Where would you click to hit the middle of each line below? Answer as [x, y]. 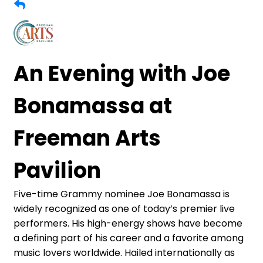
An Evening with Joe [122, 73]
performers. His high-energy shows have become [128, 223]
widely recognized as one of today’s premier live [124, 208]
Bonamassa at [93, 106]
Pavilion [57, 170]
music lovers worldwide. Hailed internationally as [124, 252]
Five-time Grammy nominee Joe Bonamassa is [122, 194]
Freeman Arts [87, 138]
